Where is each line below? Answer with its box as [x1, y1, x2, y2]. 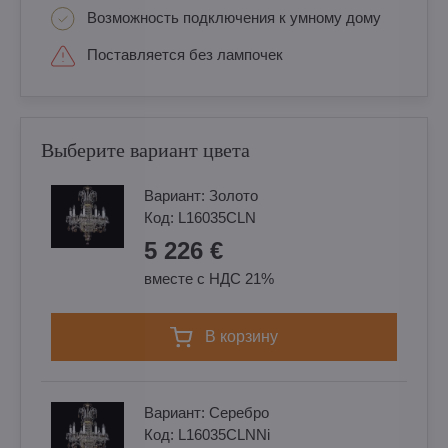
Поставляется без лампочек [87, 46, 283, 63]
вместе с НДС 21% [144, 270, 274, 287]
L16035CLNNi [178, 426, 270, 443]
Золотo [209, 187, 258, 204]
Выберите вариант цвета [41, 137, 250, 162]
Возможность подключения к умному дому [87, 9, 381, 26]
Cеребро [209, 404, 269, 421]
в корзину [216, 328, 278, 345]
